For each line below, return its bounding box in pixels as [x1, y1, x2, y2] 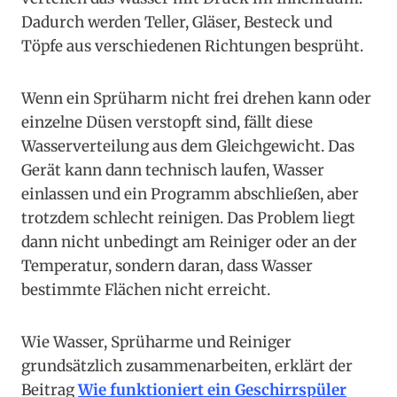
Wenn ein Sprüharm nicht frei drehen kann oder [21, 89, 371, 109]
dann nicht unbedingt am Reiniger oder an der [21, 232, 357, 253]
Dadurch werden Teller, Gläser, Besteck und [21, 12, 332, 33]
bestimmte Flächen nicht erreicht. [21, 280, 270, 300]
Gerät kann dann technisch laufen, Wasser [21, 160, 324, 181]
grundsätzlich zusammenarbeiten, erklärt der [21, 356, 353, 377]
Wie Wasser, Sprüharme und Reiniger [21, 332, 292, 353]
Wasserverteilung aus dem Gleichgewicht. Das [21, 136, 354, 157]
